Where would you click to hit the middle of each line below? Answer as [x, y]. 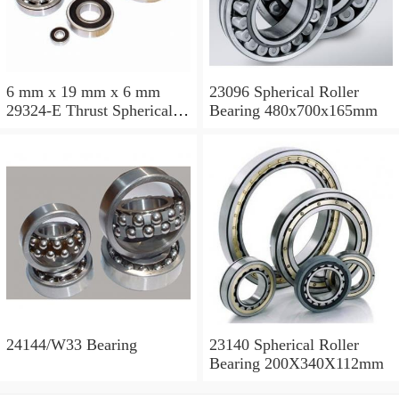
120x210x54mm [59, 148]
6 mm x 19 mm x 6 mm [83, 92]
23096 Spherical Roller [284, 92]
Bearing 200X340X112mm [296, 363]
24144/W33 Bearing [72, 344]
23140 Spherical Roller [284, 344]
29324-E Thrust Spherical [90, 111]
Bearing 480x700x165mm [293, 111]
